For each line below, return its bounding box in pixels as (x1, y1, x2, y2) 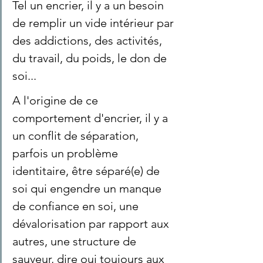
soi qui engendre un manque (12, 181, 164, 195)
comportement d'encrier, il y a (12, 111, 171, 125)
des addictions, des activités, (12, 33, 165, 48)
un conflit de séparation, (12, 129, 141, 143)
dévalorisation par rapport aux (12, 217, 172, 231)
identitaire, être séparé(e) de (12, 164, 163, 178)
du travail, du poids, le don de (12, 51, 170, 65)
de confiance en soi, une (12, 199, 141, 213)
